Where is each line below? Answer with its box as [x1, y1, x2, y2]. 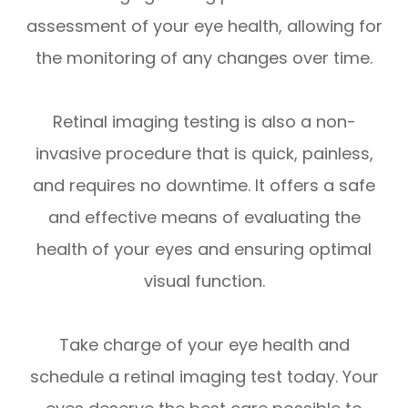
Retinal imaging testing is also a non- [52, 109, 356, 133]
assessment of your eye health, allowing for [25, 14, 382, 37]
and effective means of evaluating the [47, 205, 361, 229]
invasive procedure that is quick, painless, [35, 141, 373, 165]
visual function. [143, 269, 265, 292]
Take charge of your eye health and [58, 332, 350, 356]
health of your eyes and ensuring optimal [36, 237, 372, 260]
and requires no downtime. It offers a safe [33, 173, 375, 197]
